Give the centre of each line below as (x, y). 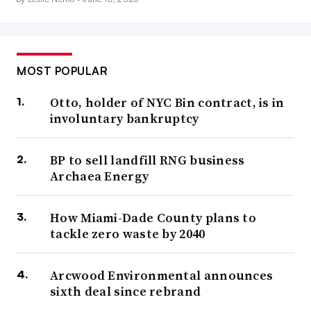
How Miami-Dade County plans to (153, 218)
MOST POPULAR (62, 71)
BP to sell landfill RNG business (148, 160)
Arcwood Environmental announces (162, 276)
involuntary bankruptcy (125, 119)
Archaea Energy (100, 176)
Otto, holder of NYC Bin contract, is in (167, 103)
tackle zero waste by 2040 (128, 234)
